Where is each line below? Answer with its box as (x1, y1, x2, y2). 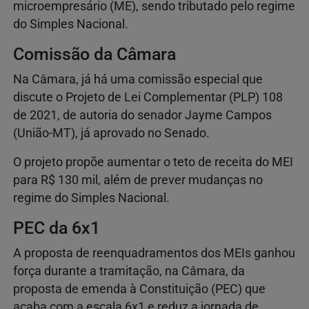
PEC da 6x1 (13, 218, 100, 239)
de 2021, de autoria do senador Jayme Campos (13, 108, 272, 123)
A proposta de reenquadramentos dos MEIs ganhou (13, 246, 295, 261)
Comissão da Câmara (13, 44, 176, 65)
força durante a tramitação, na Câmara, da (13, 264, 245, 279)
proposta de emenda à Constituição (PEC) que (13, 282, 266, 297)
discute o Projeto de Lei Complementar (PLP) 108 (13, 90, 283, 105)
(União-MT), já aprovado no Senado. (13, 126, 210, 141)
